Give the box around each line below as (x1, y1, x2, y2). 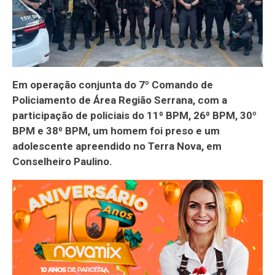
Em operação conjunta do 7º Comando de (12, 78, 213, 91)
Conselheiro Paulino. (12, 155, 112, 168)
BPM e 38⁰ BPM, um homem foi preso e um (12, 124, 220, 137)
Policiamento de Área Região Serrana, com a (12, 93, 227, 106)
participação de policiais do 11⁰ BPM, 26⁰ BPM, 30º (12, 109, 257, 122)
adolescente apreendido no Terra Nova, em (12, 139, 222, 152)
